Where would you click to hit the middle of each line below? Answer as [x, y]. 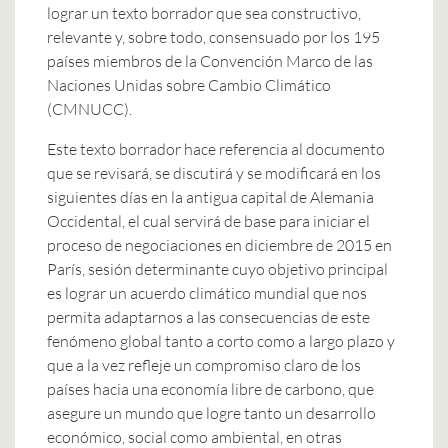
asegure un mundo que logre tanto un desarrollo [211, 412]
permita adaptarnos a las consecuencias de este [208, 316]
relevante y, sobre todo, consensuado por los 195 [213, 36]
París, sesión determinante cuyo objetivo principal [217, 268]
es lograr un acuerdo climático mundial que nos [207, 292]
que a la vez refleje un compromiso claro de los [204, 364]
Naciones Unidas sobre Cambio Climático [189, 84]
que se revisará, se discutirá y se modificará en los [214, 172]
